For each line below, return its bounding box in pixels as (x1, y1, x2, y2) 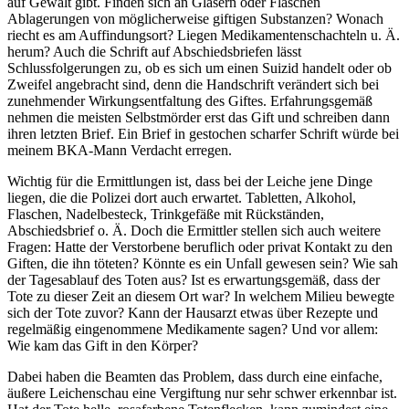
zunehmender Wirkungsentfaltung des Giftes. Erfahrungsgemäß (7, 93, 372, 110)
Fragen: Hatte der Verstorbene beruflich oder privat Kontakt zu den (7, 239, 393, 256)
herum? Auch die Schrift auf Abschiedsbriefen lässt (7, 44, 301, 60)
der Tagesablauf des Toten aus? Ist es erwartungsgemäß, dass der (7, 272, 380, 288)
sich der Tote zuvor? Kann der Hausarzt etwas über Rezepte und (7, 305, 378, 321)
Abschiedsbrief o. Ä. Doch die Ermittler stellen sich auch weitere (7, 223, 381, 239)
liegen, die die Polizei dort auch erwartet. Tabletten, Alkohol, (7, 190, 356, 206)
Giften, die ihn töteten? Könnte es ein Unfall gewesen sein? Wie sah (7, 256, 398, 272)
